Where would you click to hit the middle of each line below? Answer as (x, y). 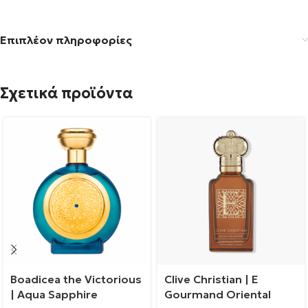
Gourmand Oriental (218, 295)
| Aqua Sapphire (54, 295)
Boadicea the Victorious (76, 279)
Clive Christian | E (211, 279)
